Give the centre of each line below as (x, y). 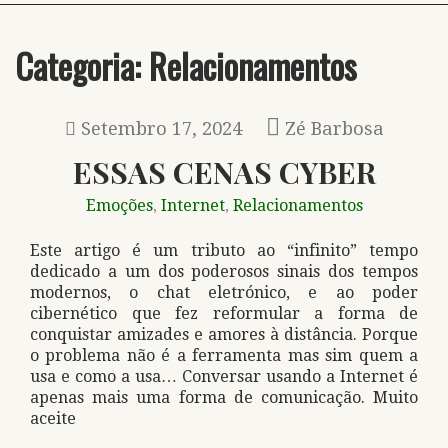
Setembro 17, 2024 (161, 128)
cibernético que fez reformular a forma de (224, 313)
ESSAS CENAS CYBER (224, 171)
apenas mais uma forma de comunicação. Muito (224, 397)
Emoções (119, 205)
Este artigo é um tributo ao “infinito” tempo (224, 250)
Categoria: (82, 65)
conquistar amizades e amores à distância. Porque (224, 334)
